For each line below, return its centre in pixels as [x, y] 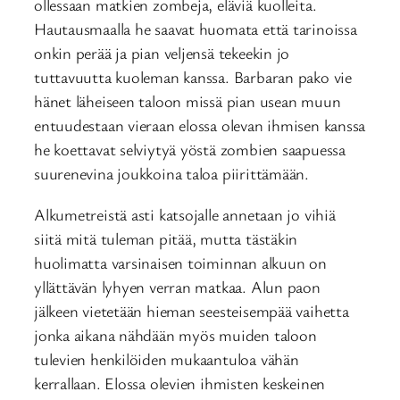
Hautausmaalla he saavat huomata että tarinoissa [196, 29]
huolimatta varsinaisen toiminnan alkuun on [180, 262]
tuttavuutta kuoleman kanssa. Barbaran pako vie [193, 77]
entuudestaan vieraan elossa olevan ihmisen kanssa [200, 125]
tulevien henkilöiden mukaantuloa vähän [167, 358]
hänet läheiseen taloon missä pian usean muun [187, 101]
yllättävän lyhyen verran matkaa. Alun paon [177, 286]
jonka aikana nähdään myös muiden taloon [175, 334]
